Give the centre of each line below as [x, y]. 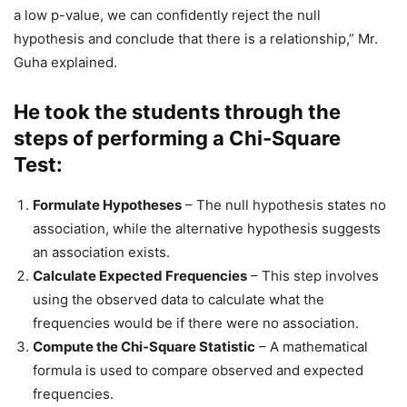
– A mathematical [312, 347]
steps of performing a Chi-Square [177, 139]
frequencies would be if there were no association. [196, 323]
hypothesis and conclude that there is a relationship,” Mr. [196, 39]
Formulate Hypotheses [107, 205]
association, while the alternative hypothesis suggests [207, 229]
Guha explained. [65, 63]
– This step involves [313, 276]
